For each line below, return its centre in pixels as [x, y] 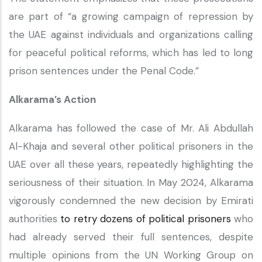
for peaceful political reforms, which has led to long [131, 53]
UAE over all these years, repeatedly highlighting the [131, 164]
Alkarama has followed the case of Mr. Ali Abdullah [131, 128]
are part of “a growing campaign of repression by [131, 16]
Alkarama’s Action [54, 99]
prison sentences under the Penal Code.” [105, 71]
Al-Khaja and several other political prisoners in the [131, 146]
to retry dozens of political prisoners [146, 219]
